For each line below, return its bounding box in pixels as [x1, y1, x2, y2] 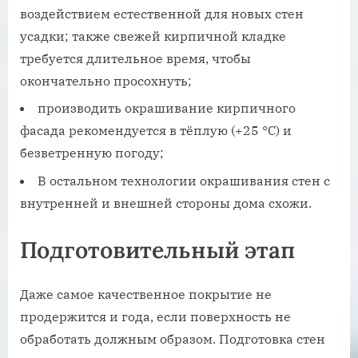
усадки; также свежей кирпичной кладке [20, 27, 286, 44]
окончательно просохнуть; [20, 72, 192, 89]
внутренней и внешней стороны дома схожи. [20, 194, 312, 211]
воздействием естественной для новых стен [20, 5, 304, 22]
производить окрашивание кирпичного [38, 100, 296, 117]
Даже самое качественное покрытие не [20, 286, 272, 303]
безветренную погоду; [20, 145, 164, 161]
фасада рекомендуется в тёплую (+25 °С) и [20, 122, 292, 139]
